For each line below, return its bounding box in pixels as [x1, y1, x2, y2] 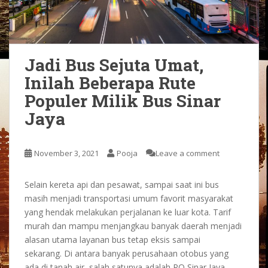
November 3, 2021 [34, 148, 99, 159]
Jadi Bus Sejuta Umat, [25, 54, 203, 77]
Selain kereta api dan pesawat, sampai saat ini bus [25, 179, 219, 191]
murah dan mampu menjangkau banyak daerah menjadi [25, 220, 242, 232]
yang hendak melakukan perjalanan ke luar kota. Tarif [25, 206, 231, 218]
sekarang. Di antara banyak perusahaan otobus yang [25, 248, 229, 260]
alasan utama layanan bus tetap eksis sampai [25, 234, 200, 246]
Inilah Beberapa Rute [25, 72, 196, 95]
